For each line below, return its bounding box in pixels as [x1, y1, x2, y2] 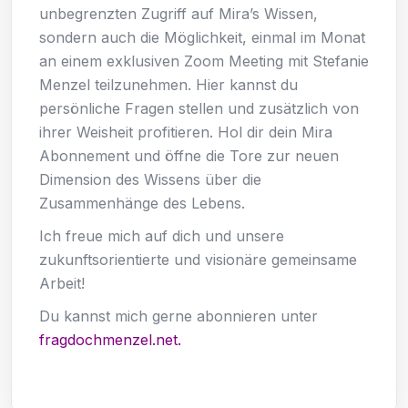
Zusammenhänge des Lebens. [39, 193, 245, 212]
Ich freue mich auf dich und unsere [39, 226, 284, 245]
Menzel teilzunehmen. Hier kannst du [39, 75, 298, 94]
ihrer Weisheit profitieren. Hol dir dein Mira [39, 122, 332, 141]
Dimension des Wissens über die [39, 169, 261, 189]
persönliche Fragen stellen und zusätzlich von [39, 98, 359, 117]
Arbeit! [39, 273, 85, 292]
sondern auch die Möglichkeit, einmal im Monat [39, 27, 365, 46]
